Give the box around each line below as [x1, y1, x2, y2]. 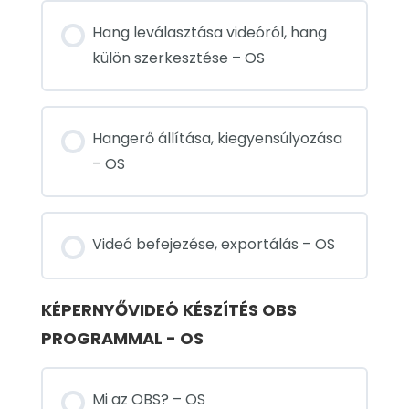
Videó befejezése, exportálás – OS [92, 234, 335, 256]
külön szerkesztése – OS [92, 47, 265, 69]
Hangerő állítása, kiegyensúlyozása [92, 128, 342, 150]
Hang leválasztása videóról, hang [92, 22, 327, 44]
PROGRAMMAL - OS [41, 327, 204, 351]
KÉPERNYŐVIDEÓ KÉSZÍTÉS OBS [41, 299, 297, 322]
